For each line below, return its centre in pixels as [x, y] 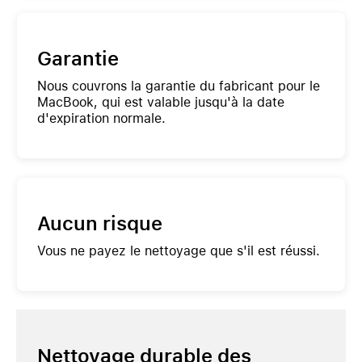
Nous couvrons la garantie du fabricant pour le [179, 86]
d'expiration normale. [101, 118]
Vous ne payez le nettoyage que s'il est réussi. [179, 250]
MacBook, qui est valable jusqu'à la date [161, 102]
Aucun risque [100, 223]
